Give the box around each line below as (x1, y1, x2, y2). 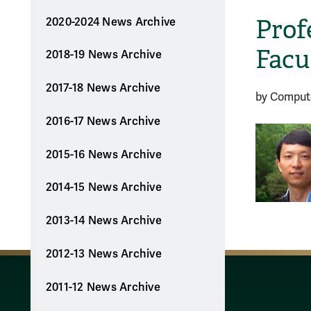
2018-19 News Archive (45, 48, 162, 62)
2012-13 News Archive (45, 246, 162, 261)
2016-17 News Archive (45, 114, 160, 128)
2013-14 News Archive (45, 214, 162, 228)
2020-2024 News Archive (45, 15, 176, 29)
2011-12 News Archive (45, 280, 160, 294)
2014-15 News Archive (45, 180, 162, 195)
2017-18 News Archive (45, 81, 160, 96)
